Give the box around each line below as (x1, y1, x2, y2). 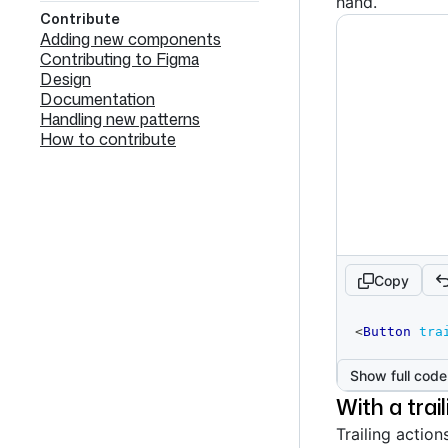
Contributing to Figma (40, 48, 199, 70)
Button (363, 324, 411, 339)
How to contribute (40, 128, 176, 150)
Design (40, 68, 91, 90)
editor (345, 333, 393, 348)
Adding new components (40, 28, 221, 50)
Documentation (40, 88, 155, 110)
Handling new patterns (40, 108, 200, 130)
